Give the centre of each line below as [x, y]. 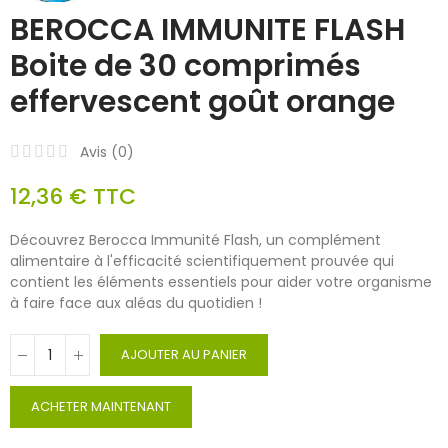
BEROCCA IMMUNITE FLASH [207, 30]
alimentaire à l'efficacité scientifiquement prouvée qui [202, 261]
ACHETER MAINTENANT [101, 407]
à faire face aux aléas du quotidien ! [136, 303]
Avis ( [99, 152]
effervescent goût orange [202, 102]
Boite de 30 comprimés [185, 66]
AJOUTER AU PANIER [184, 355]
